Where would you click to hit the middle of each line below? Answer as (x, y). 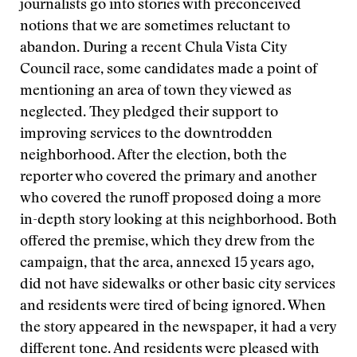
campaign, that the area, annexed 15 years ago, (167, 264)
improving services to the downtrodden (146, 135)
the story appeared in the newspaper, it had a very (178, 328)
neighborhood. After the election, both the (153, 156)
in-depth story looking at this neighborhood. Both (178, 221)
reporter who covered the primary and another (168, 178)
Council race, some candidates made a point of (169, 70)
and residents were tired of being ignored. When (173, 307)
